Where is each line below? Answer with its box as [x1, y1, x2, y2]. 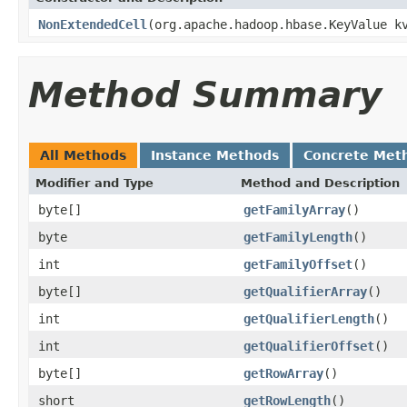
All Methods [40, 147, 126, 163]
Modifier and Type [35, 175, 154, 190]
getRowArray [243, 365, 323, 381]
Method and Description [241, 175, 400, 190]
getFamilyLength [243, 229, 352, 244]
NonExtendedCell [38, 16, 147, 32]
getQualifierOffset [243, 338, 374, 353]
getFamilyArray [243, 202, 345, 217]
